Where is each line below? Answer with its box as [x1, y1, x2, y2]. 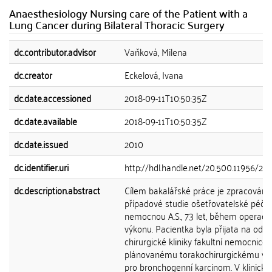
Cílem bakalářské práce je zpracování [124, 182, 268, 199]
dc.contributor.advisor [14, 43, 96, 60]
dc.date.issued [14, 135, 68, 152]
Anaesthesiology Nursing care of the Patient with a [9, 3, 248, 23]
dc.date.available [14, 112, 77, 129]
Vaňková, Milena [124, 43, 187, 60]
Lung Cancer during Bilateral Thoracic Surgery [9, 15, 225, 35]
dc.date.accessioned [14, 89, 91, 106]
